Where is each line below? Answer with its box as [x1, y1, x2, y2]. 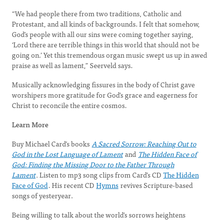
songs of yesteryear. [12, 190, 73, 201]
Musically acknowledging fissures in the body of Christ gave [12, 79, 195, 90]
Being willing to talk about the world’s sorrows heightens [12, 209, 185, 220]
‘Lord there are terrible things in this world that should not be [12, 39, 199, 50]
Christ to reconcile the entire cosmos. [12, 100, 127, 110]
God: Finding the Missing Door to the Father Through [12, 159, 174, 170]
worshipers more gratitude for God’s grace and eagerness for [12, 89, 198, 100]
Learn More [12, 119, 48, 130]
